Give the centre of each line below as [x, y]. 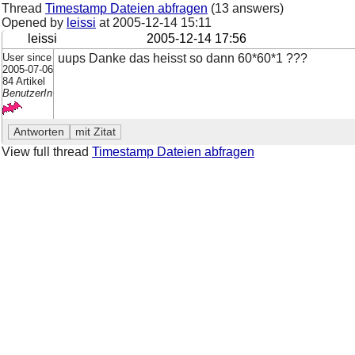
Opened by [34, 23]
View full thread [47, 151]
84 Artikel [24, 81]
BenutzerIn [27, 93]
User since [27, 57]
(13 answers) [246, 8]
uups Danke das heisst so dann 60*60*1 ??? [182, 58]
